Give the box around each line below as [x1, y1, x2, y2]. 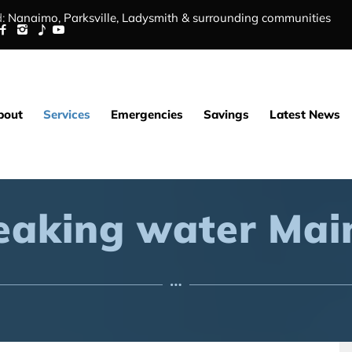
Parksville [64, 10, 116, 25]
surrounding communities [192, 10, 331, 25]
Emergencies [111, 107, 184, 122]
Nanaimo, [5, 10, 64, 25]
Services [43, 107, 91, 122]
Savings [203, 107, 250, 122]
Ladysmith [122, 10, 178, 25]
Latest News [269, 107, 341, 122]
